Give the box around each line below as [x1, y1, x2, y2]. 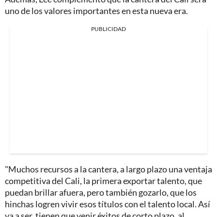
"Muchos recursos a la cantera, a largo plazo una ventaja [5, 163, 212, 174]
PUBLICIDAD [91, 25, 126, 32]
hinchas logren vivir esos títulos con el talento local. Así [5, 198, 210, 209]
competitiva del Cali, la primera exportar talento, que [5, 175, 202, 186]
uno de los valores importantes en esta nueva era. [5, 5, 188, 16]
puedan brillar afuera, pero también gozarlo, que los [5, 186, 197, 198]
